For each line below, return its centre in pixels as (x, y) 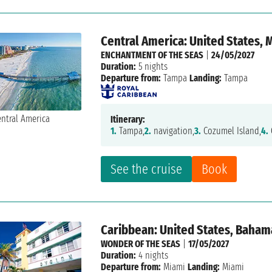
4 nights (152, 256)
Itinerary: (128, 120)
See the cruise (147, 169)
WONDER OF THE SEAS (141, 244)
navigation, (173, 131)
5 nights (152, 67)
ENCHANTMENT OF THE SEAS (152, 55)
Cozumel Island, (231, 131)
